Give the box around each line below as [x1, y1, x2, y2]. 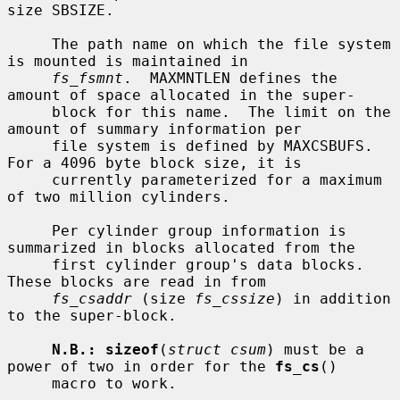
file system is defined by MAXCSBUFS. [7, 137, 52, 154]
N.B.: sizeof [52, 340, 159, 358]
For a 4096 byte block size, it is [7, 154, 302, 171]
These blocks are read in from [7, 272, 266, 290]
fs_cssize [195, 289, 275, 307]
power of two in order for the [7, 357, 275, 375]
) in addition [275, 289, 391, 307]
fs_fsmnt [52, 69, 123, 87]
